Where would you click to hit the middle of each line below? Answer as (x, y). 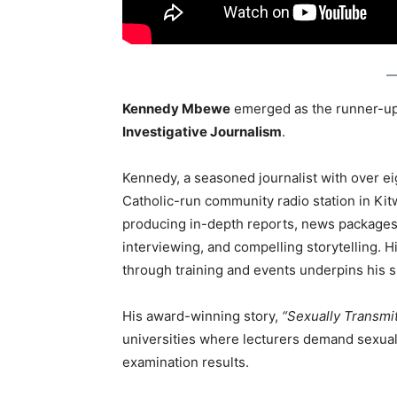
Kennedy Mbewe (176, 109)
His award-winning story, (202, 316)
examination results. (186, 362)
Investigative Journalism (202, 132)
